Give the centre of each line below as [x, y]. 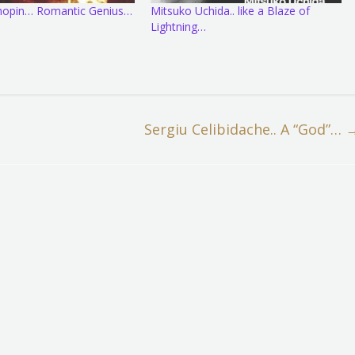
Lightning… [179, 26]
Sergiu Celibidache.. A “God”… [245, 129]
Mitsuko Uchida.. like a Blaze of [231, 10]
